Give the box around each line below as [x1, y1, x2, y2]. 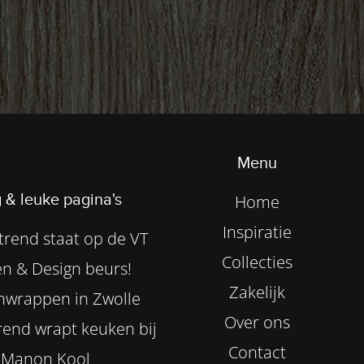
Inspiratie [222, 220, 292, 243]
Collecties [221, 250, 292, 273]
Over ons [223, 310, 290, 333]
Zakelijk [228, 280, 285, 303]
